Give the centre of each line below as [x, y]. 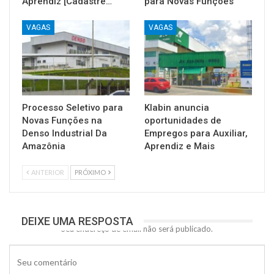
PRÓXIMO [91, 172]
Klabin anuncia [177, 107]
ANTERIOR [47, 172]
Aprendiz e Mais [180, 146]
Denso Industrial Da [65, 133]
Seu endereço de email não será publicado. [137, 228]
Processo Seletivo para [72, 107]
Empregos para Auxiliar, [196, 133]
